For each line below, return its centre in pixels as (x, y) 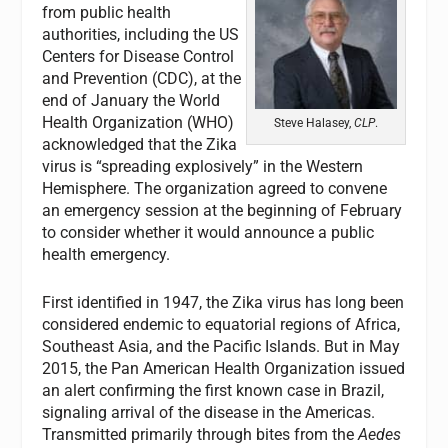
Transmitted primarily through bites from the (198, 434)
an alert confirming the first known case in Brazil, (213, 390)
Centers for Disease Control (138, 56)
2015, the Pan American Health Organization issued (224, 368)
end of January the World (131, 100)
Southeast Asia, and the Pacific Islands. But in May (221, 346)
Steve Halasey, (313, 123)
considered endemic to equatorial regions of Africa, (221, 324)
